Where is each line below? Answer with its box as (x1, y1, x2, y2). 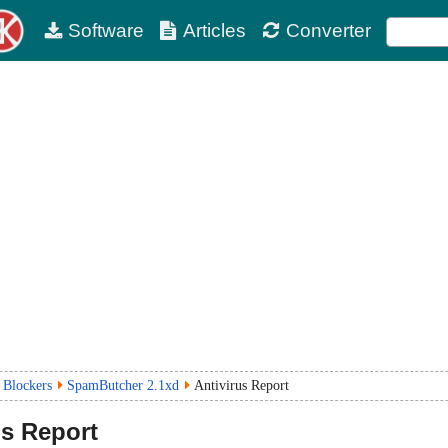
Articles (183, 20, 247, 41)
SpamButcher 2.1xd (67, 378, 179, 393)
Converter (285, 20, 371, 41)
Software (67, 20, 144, 41)
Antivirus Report (194, 378, 289, 393)
